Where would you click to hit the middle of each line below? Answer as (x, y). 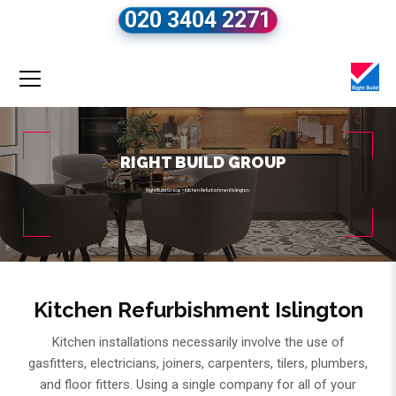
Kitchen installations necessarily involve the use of (198, 343)
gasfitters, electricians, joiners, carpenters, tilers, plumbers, (198, 364)
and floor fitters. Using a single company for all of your (198, 385)
